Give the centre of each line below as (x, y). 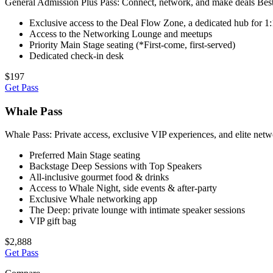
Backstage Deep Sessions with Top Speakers (115, 166)
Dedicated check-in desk (76, 55)
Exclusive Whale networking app (93, 199)
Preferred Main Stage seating (85, 155)
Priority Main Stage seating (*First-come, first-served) (132, 44)
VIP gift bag (53, 221)
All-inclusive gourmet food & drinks (99, 177)
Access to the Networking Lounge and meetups (121, 34)
